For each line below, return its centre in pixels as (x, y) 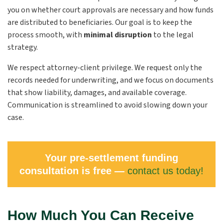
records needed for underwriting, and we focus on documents (111, 80)
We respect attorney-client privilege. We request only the (105, 68)
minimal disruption (117, 35)
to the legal (173, 35)
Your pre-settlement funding (111, 158)
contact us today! (166, 171)
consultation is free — (73, 171)
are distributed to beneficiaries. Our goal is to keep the (100, 22)
